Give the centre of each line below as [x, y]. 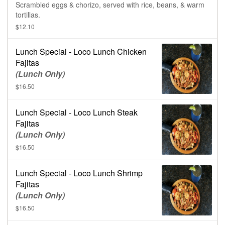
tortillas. [28, 15]
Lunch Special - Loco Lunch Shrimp [79, 173]
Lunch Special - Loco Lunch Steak [77, 113]
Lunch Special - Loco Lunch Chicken [81, 52]
